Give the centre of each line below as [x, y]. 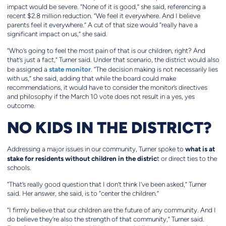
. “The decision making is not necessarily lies [154, 70]
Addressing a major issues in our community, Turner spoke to [96, 149]
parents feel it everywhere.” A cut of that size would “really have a [102, 25]
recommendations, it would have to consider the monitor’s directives [107, 88]
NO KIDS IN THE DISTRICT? [109, 127]
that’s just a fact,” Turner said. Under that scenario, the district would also [113, 60]
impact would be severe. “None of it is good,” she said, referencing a [106, 7]
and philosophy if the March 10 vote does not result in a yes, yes [101, 97]
